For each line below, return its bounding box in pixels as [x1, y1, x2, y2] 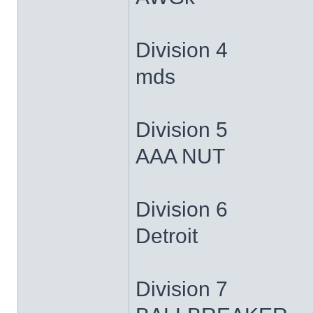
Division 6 [136, 198, 228, 221]
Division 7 [136, 277, 228, 300]
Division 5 [136, 118, 228, 141]
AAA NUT [136, 145, 225, 168]
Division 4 [136, 38, 228, 61]
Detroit [136, 224, 198, 247]
